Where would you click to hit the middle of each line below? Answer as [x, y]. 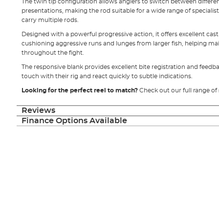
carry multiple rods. [50, 20]
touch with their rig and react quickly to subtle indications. [107, 76]
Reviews [38, 110]
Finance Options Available [74, 120]
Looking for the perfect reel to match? [79, 90]
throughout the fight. [53, 53]
